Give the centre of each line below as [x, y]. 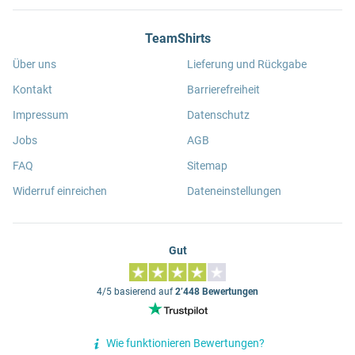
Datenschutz [218, 115]
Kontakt [32, 90]
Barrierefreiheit [223, 90]
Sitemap [207, 166]
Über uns [34, 64]
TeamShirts [177, 38]
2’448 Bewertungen [217, 292]
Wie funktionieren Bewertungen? [185, 344]
